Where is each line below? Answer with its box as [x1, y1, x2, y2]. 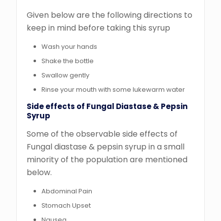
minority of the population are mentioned [27, 154, 187, 166]
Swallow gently [41, 71, 91, 80]
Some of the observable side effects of [27, 128, 178, 140]
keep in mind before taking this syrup [27, 22, 170, 34]
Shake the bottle [41, 56, 95, 66]
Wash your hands [41, 42, 97, 52]
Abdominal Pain [41, 186, 92, 196]
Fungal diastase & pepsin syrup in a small [27, 141, 184, 153]
